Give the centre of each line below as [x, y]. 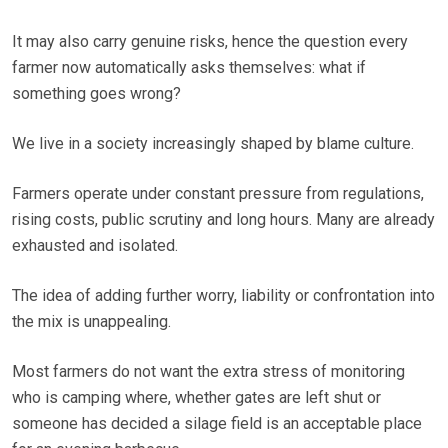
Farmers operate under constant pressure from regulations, [218, 194]
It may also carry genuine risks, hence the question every [210, 42]
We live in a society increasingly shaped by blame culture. [213, 144]
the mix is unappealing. [91, 322]
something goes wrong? [96, 94]
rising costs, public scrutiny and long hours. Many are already [223, 220]
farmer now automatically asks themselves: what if [189, 68]
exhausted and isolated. [95, 246]
